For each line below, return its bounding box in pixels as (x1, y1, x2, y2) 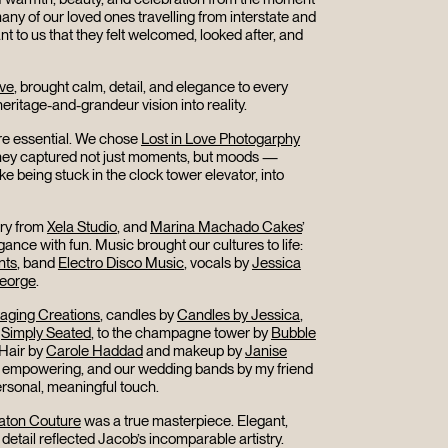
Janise (244, 342, 287, 361)
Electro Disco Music (57, 254, 184, 273)
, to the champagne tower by (90, 324, 271, 343)
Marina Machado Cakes (149, 218, 302, 237)
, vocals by (183, 254, 252, 273)
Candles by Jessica (176, 306, 300, 325)
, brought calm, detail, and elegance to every (13, 78, 288, 97)
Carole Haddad (45, 342, 143, 361)
